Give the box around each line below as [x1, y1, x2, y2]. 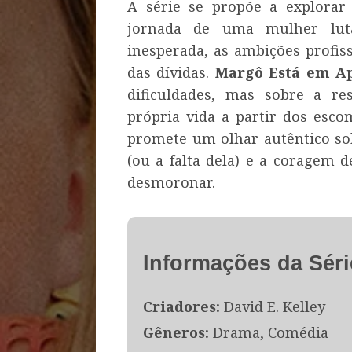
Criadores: [143, 296, 220, 316]
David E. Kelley [220, 296, 325, 316]
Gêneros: [143, 322, 209, 342]
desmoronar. [127, 172, 215, 192]
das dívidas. [127, 62, 215, 82]
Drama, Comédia [209, 322, 328, 342]
